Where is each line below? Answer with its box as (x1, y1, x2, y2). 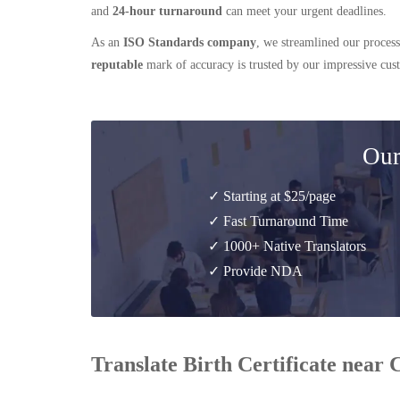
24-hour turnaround (112, 4, 222, 18)
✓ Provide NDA (208, 263, 303, 279)
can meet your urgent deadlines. (222, 4, 390, 18)
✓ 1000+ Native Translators (208, 238, 366, 254)
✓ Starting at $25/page (208, 188, 336, 204)
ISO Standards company (123, 36, 256, 49)
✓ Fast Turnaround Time (208, 213, 348, 229)
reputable (91, 58, 143, 71)
